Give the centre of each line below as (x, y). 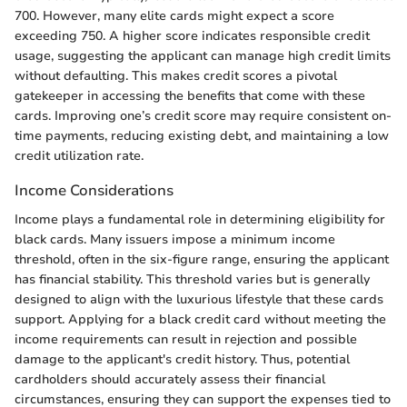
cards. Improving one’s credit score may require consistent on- (203, 116)
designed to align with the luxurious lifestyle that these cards (199, 299)
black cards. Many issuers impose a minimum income (175, 239)
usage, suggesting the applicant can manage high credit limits (203, 56)
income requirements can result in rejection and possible (186, 339)
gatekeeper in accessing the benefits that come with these (190, 96)
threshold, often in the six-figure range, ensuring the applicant (202, 259)
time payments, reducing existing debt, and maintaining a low (202, 136)
